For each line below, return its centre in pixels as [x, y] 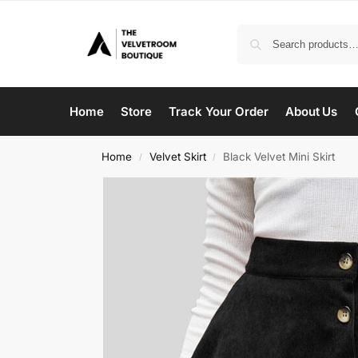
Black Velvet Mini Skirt [278, 157]
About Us [312, 112]
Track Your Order [219, 112]
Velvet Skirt [177, 157]
